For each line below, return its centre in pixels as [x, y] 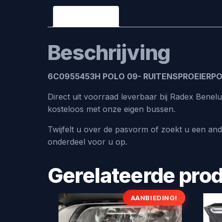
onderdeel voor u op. [87, 141]
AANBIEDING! [154, 198]
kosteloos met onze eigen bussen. [111, 109]
